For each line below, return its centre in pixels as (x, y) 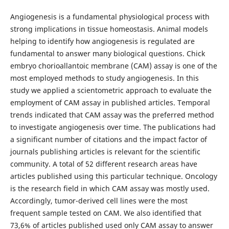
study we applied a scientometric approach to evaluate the (111, 90)
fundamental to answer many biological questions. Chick (107, 53)
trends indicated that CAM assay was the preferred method (112, 114)
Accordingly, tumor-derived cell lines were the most (99, 200)
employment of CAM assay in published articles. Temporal (110, 102)
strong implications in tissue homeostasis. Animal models (109, 29)
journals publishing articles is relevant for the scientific (105, 151)
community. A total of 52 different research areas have (104, 164)
